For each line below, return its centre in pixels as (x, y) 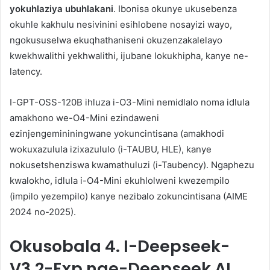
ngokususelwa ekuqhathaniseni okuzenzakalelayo (116, 40)
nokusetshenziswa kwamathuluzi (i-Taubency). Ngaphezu (132, 165)
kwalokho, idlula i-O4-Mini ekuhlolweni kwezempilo (120, 181)
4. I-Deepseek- (167, 246)
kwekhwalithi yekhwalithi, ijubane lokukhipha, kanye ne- (129, 56)
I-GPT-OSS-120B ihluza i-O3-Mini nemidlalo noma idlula (130, 102)
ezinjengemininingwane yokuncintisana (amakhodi (117, 134)
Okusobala (57, 246)
